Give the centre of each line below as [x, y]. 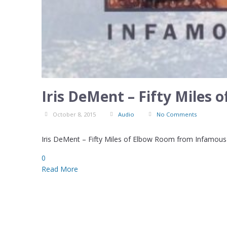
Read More [60, 169]
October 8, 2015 [74, 114]
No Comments [177, 114]
